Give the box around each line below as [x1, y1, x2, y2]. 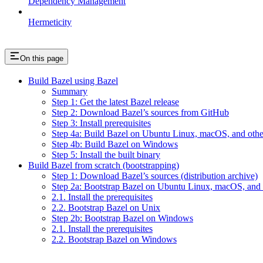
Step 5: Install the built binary [52, 150, 160, 160]
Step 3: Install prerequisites [52, 118, 151, 129]
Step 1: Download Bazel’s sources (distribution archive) [52, 171, 258, 181]
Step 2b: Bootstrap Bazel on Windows [52, 213, 193, 224]
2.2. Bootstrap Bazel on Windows [52, 234, 177, 245]
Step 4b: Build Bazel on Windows [52, 139, 178, 150]
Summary [52, 86, 87, 97]
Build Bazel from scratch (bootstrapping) [28, 160, 179, 171]
